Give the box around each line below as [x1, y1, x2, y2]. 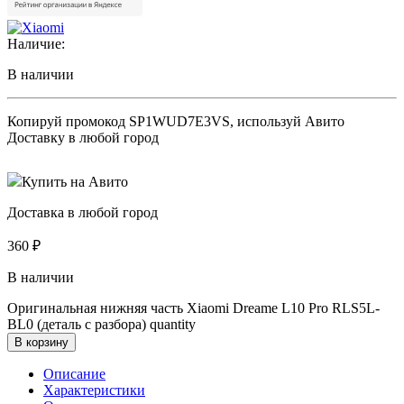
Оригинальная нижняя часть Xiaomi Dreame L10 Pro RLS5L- [7, 299, 380, 316]
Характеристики [43, 381, 145, 398]
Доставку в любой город [7, 129, 159, 145]
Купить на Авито [22, 173, 128, 189]
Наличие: [7, 35, 65, 51]
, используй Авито [230, 113, 344, 129]
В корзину [14, 335, 69, 349]
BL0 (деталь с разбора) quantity [7, 316, 196, 332]
